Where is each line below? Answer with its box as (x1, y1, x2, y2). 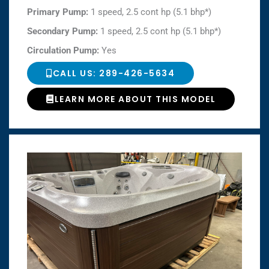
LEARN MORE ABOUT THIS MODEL (54, 92, 216, 105)
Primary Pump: (27, 6, 91, 17)
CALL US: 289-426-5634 (52, 67, 175, 79)
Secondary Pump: (27, 25, 100, 37)
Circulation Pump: (27, 44, 101, 56)
